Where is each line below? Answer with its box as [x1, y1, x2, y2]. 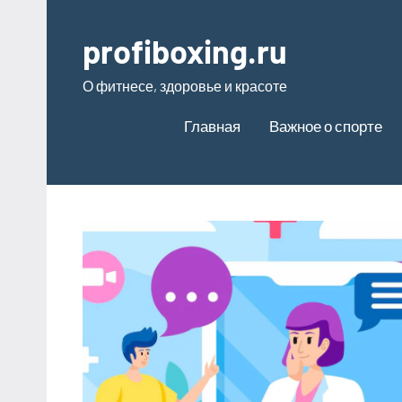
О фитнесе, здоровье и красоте [83, 77, 287, 94]
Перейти [47, 4, 104, 21]
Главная [184, 116, 240, 135]
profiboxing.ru [83, 31, 287, 70]
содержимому [47, 54, 139, 71]
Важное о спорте [269, 116, 382, 135]
